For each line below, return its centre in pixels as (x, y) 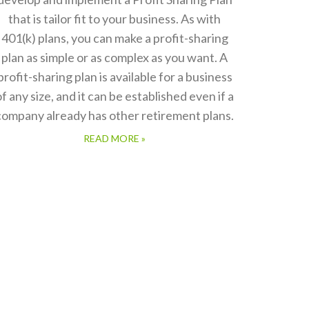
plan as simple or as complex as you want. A (114, 57)
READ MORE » (114, 138)
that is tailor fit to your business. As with (114, 19)
